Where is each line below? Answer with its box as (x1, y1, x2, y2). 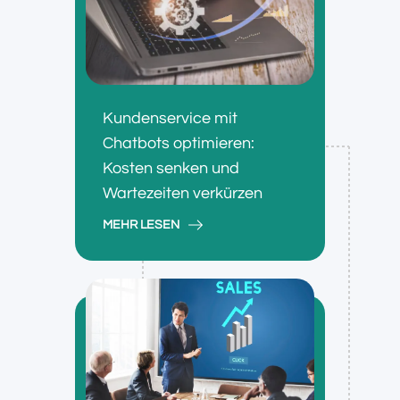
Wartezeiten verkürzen (103, 184, 262, 202)
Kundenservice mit (103, 109, 237, 127)
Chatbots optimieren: (103, 134, 254, 152)
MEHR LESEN (103, 218, 179, 231)
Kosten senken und (103, 159, 239, 177)
